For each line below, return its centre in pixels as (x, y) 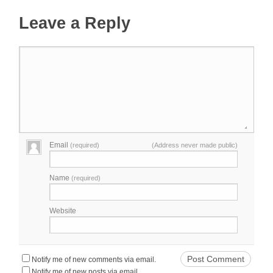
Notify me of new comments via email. (94, 260)
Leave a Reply (75, 23)
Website (63, 211)
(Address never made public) (194, 145)
